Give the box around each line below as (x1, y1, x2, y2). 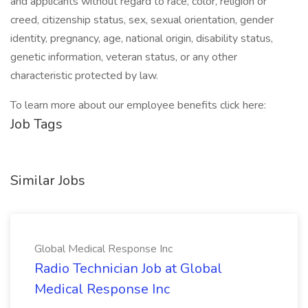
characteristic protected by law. (10, 68, 158, 83)
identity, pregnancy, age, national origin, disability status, (10, 31, 273, 46)
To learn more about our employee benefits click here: (10, 98, 266, 113)
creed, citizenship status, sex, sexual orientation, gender (10, 12, 274, 27)
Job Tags (10, 115, 63, 133)
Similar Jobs (10, 171, 85, 190)
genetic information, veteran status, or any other (10, 49, 237, 65)
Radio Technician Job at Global (34, 259, 222, 278)
